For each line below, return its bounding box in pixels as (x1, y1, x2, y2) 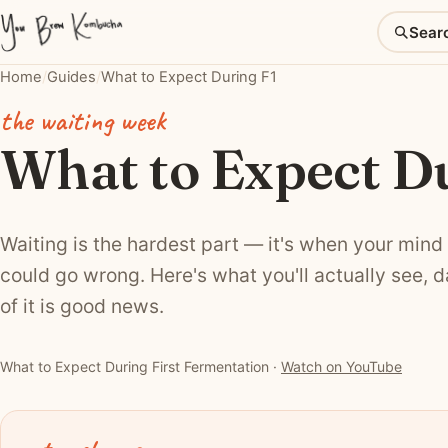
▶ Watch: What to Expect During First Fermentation (27, 314, 387, 331)
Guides (47, 68, 96, 86)
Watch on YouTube (281, 358, 402, 376)
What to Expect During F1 (101, 68, 277, 86)
